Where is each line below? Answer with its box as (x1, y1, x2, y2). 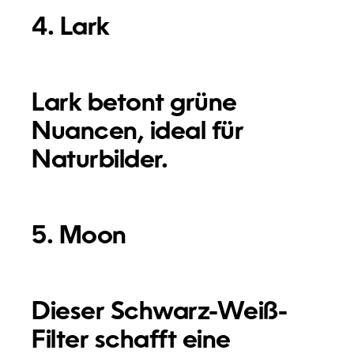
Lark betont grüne (32, 91, 237, 117)
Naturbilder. (32, 148, 168, 174)
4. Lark (32, 15, 110, 41)
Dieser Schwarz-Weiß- (32, 299, 288, 326)
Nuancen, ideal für (32, 119, 244, 145)
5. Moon (32, 224, 126, 250)
